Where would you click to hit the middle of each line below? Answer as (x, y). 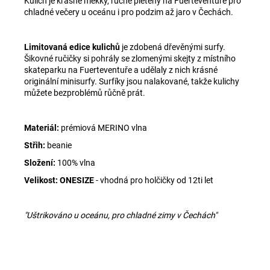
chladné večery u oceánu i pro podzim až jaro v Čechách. (130, 12)
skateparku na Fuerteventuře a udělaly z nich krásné (121, 70)
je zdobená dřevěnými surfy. (173, 47)
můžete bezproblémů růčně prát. (86, 93)
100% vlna (75, 162)
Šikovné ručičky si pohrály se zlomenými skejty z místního (130, 58)
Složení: (40, 162)
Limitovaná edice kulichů (72, 47)
